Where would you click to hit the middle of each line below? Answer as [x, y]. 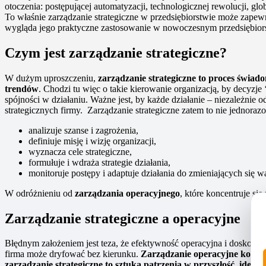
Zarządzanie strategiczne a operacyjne [123, 218]
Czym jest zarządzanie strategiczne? [116, 53]
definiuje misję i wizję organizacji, [92, 141]
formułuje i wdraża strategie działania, [99, 162]
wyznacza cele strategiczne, [80, 151]
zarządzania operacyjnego [127, 193]
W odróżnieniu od [40, 193]
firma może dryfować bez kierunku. [73, 254]
